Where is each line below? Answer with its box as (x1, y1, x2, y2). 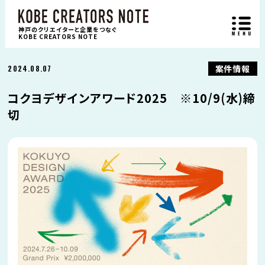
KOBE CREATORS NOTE (18, 31, 98, 41)
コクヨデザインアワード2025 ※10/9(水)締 (8, 89, 256, 106)
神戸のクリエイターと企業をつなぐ (18, 24, 117, 34)
